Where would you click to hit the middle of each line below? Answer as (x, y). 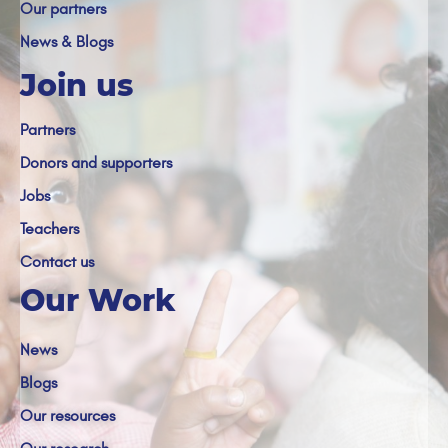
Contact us (57, 261)
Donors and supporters (96, 162)
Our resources (67, 415)
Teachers (49, 228)
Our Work (98, 300)
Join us (76, 85)
